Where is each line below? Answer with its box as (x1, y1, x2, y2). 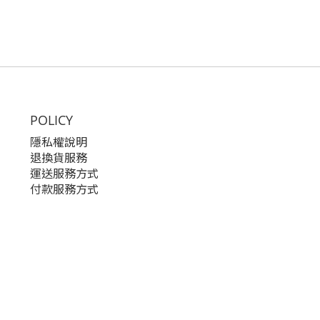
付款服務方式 (30, 181, 99, 197)
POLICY (30, 111, 73, 129)
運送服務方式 (30, 166, 99, 181)
